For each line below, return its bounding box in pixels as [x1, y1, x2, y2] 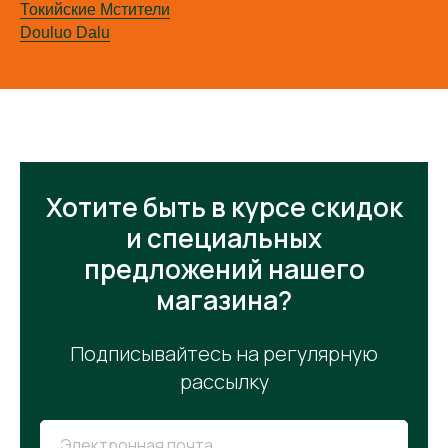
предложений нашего [83, 251, 365, 287]
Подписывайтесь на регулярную [70, 340, 378, 367]
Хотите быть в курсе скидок [45, 189, 403, 225]
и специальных [126, 220, 322, 256]
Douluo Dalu [20, 24, 110, 41]
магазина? [156, 282, 292, 318]
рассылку [179, 368, 269, 395]
